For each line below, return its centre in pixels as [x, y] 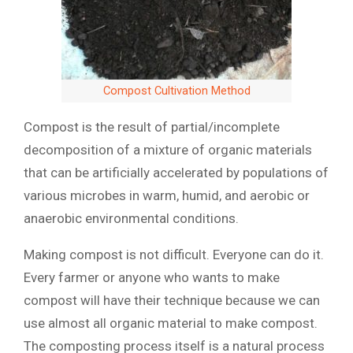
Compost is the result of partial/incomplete [152, 126]
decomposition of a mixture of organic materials [168, 149]
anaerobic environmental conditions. [131, 218]
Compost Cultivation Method [176, 90]
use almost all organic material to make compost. [171, 323]
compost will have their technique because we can [172, 300]
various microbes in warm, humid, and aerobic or [167, 195]
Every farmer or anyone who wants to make [152, 277]
